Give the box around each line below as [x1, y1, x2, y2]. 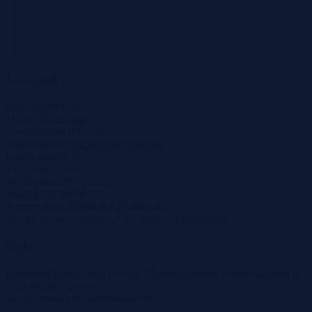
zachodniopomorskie [72, 138, 164, 150]
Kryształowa [32, 163, 88, 175]
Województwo [6, 138, 70, 150]
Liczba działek [6, 150, 70, 163]
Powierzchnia [6, 125, 65, 138]
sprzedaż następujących [6, 279, 109, 292]
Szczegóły [6, 72, 60, 87]
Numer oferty [6, 201, 65, 213]
